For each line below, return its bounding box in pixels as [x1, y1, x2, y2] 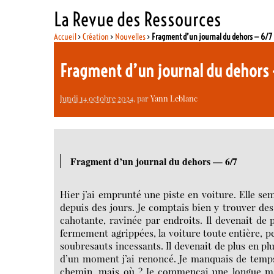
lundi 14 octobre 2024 [60, 92, 134, 103]
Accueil [54, 31, 77, 42]
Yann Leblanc [150, 92, 198, 103]
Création [83, 31, 109, 42]
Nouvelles [115, 31, 146, 42]
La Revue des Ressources [54, 7, 222, 31]
